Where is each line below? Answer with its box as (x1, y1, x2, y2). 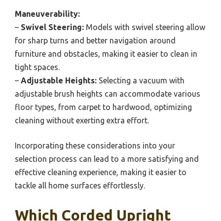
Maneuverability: (15, 9, 80, 19)
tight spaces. (15, 63, 60, 72)
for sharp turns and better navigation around (15, 36, 176, 45)
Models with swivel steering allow (84, 23, 205, 32)
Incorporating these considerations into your (15, 141, 175, 150)
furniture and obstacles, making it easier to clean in (15, 49, 197, 59)
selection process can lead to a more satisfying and (15, 154, 199, 164)
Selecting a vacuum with (97, 76, 184, 85)
